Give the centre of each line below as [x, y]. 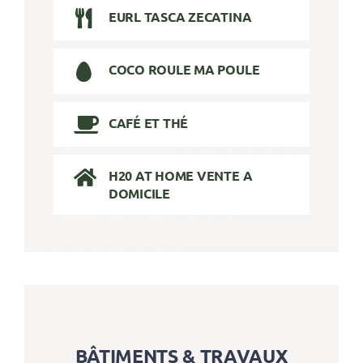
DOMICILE [139, 193]
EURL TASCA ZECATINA [180, 16]
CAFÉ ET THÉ [148, 122]
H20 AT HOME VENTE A [180, 175]
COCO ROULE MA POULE [184, 70]
